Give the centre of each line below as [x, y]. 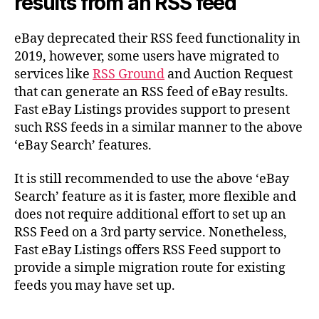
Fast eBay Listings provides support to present [152, 110]
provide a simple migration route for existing [150, 268]
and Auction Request [229, 74]
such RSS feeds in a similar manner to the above [158, 127]
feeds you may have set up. [95, 286]
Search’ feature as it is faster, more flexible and [155, 197]
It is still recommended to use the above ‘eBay [152, 179]
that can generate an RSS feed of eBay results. [151, 92]
